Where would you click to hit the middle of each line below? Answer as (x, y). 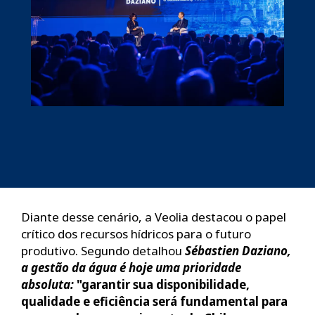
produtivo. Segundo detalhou (103, 250)
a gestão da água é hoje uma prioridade (131, 267)
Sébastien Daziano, (238, 250)
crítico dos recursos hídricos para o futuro (136, 233)
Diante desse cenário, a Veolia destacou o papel (154, 217)
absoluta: (47, 284)
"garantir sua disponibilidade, (162, 284)
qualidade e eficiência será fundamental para (154, 301)
